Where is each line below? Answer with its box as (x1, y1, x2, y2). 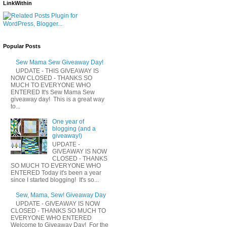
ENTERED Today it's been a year (11, 169, 101, 176)
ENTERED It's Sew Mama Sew (11, 88, 95, 96)
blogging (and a (52, 125, 96, 133)
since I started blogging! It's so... (11, 176, 99, 183)
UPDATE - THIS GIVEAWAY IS (15, 67, 99, 74)
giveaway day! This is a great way (11, 95, 104, 103)
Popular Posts (3, 43, 41, 49)
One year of (52, 118, 84, 126)
